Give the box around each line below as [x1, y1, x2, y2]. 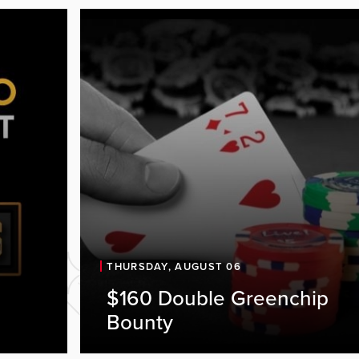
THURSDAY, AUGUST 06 [107, 260, 242, 274]
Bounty [107, 310, 174, 336]
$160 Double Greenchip [107, 286, 329, 312]
